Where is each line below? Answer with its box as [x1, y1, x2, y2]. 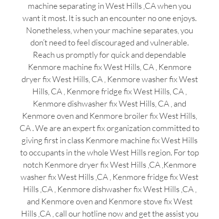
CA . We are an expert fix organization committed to [20, 122, 199, 133]
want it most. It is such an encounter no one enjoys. [22, 12, 197, 23]
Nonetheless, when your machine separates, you [26, 24, 193, 35]
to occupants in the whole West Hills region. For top [20, 147, 199, 157]
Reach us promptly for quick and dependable [33, 49, 186, 60]
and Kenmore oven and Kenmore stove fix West [26, 196, 193, 206]
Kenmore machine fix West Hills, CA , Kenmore [27, 61, 192, 72]
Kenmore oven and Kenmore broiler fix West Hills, [22, 110, 197, 121]
